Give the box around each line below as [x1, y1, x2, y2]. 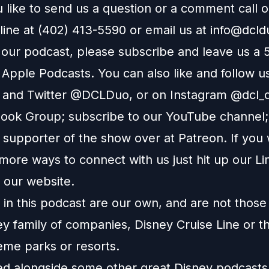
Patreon [178, 131, 223, 145]
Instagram [170, 88, 227, 102]
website [26, 174, 71, 189]
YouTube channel [166, 109, 265, 124]
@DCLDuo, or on [67, 88, 170, 102]
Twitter [27, 88, 67, 102]
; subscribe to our [61, 109, 166, 124]
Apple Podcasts [2, 66, 91, 80]
